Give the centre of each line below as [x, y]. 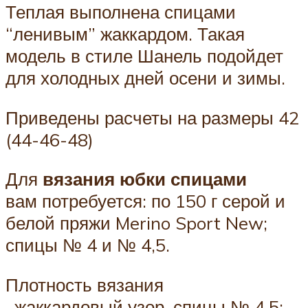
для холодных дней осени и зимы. [145, 77]
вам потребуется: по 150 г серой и [145, 201]
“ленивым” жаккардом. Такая [125, 33]
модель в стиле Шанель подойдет [144, 55]
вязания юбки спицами [145, 179]
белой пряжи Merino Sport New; [136, 223]
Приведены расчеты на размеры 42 [152, 117]
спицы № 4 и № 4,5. [88, 245]
